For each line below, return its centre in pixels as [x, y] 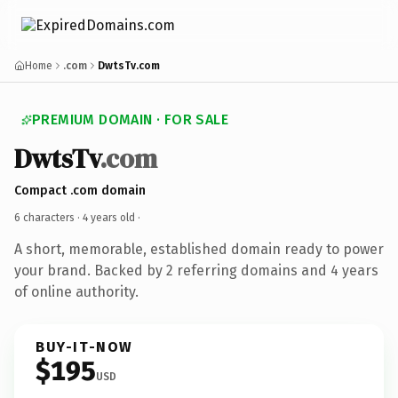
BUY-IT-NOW [84, 346]
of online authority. [76, 291]
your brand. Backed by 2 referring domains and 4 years [196, 270]
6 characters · [48, 217]
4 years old [109, 217]
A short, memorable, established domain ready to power [199, 249]
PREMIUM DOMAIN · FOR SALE [130, 119]
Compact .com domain [80, 190]
